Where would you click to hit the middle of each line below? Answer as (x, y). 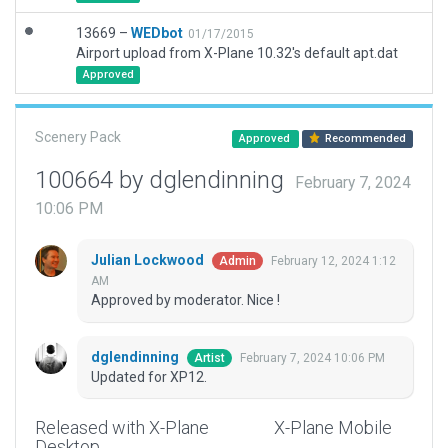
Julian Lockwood (149, 260)
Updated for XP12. (149, 377)
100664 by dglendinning (162, 180)
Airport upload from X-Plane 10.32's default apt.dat (237, 53)
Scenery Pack (78, 137)
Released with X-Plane (122, 428)
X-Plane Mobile (332, 428)
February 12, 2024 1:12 (333, 261)
